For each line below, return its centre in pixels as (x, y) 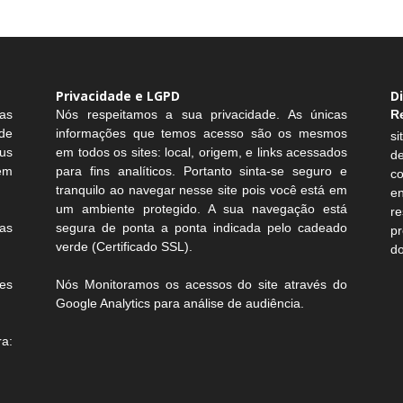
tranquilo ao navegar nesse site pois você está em (201, 190)
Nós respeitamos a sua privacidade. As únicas (201, 114)
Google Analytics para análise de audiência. (180, 303)
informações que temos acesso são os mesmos (201, 133)
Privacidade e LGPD (118, 96)
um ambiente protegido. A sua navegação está (201, 209)
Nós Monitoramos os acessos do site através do (201, 284)
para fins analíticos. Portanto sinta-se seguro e (201, 171)
